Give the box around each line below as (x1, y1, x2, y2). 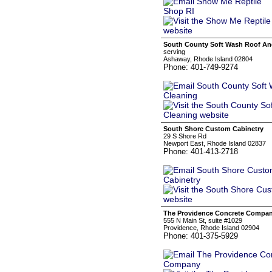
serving (163, 48, 185, 55)
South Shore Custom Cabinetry (163, 125, 263, 132)
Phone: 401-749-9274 (163, 63, 238, 72)
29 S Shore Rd (163, 132, 206, 140)
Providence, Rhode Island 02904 (163, 224, 259, 231)
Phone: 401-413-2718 (163, 147, 238, 156)
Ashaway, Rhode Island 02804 (163, 55, 253, 63)
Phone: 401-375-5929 (163, 231, 238, 240)
